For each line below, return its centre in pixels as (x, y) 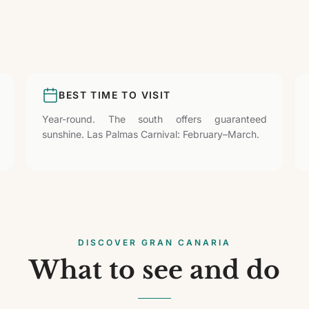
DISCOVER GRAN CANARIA (154, 242)
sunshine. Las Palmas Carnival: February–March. (151, 134)
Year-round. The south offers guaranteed (154, 119)
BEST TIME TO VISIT (115, 95)
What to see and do (154, 270)
